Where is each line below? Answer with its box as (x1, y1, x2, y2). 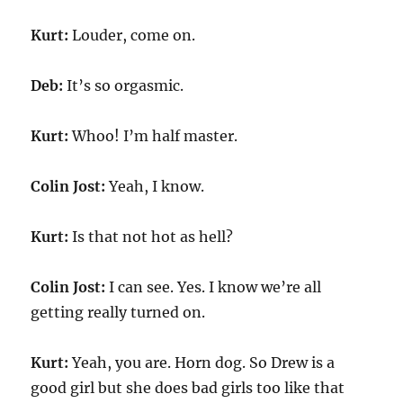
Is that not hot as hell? (68, 228, 234, 246)
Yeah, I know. (105, 177, 205, 195)
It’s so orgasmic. (63, 76, 184, 94)
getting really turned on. (31, 303, 206, 321)
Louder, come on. (68, 26, 196, 44)
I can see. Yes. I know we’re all (105, 278, 322, 296)
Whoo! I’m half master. (68, 127, 238, 145)
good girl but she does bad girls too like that (31, 379, 345, 397)
